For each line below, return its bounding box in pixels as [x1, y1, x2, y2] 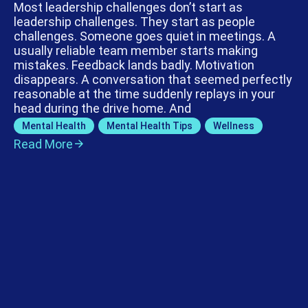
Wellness [213, 120, 254, 131]
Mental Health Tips [107, 120, 192, 131]
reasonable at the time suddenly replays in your [14, 87, 275, 101]
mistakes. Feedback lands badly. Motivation [14, 58, 254, 72]
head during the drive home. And [14, 101, 191, 115]
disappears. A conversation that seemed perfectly [14, 72, 292, 87]
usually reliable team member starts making [14, 43, 258, 58]
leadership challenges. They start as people [14, 14, 255, 29]
